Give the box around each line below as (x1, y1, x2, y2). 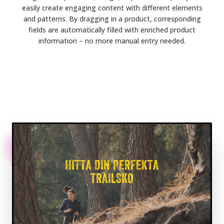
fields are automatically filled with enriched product (28, 24, 195, 34)
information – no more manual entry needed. (38, 35, 185, 45)
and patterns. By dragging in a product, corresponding (23, 13, 201, 23)
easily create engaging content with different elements (21, 2, 202, 12)
